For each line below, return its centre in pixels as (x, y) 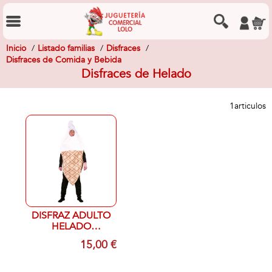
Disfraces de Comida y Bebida (64, 60)
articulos (250, 106)
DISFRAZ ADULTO (71, 216)
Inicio (16, 48)
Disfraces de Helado (136, 74)
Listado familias (66, 48)
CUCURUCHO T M (103, 237)
